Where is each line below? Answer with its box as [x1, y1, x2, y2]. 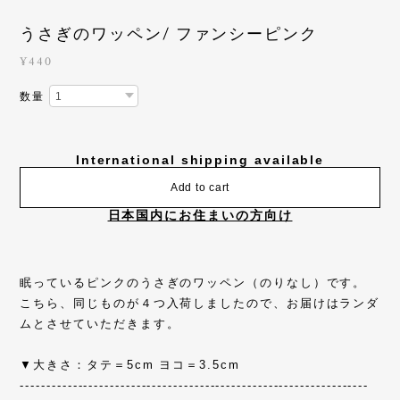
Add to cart [171, 181, 229, 195]
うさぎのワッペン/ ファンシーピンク [20, 24, 318, 45]
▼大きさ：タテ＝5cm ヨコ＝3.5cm [20, 358, 240, 372]
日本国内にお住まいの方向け [107, 208, 293, 223]
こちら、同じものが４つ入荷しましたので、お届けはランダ [20, 296, 380, 311]
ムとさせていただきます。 [20, 317, 180, 331]
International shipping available [75, 153, 325, 168]
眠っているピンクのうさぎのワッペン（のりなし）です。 [20, 276, 367, 290]
